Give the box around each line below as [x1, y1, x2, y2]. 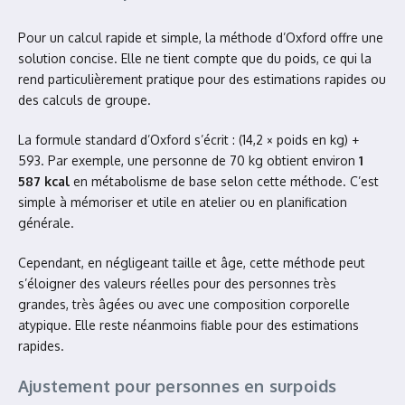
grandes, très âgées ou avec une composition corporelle [18, 297, 350, 312]
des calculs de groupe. [18, 92, 151, 108]
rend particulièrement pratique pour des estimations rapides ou [18, 71, 386, 87]
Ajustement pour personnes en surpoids [18, 376, 337, 396]
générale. [18, 215, 74, 231]
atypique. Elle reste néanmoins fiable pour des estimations [18, 317, 359, 333]
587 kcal [18, 174, 70, 189]
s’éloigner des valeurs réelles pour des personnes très [18, 276, 336, 291]
